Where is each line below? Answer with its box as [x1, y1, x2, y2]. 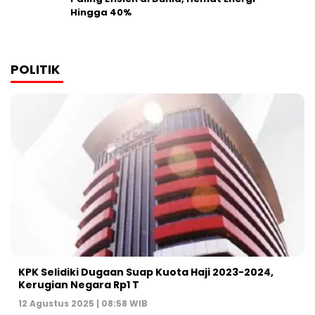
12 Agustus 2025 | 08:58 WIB [18, 297, 148, 310]
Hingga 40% [70, 5, 131, 19]
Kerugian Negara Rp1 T [18, 278, 139, 292]
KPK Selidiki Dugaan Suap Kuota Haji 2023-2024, [18, 265, 274, 280]
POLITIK [11, 60, 60, 78]
